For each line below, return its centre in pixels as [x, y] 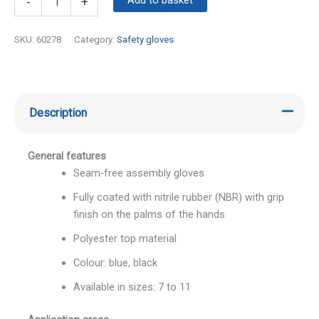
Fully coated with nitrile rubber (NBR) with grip [178, 197]
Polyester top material [125, 238]
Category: [95, 39]
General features [67, 156]
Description [58, 113]
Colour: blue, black [115, 262]
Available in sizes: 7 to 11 [132, 287]
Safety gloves [145, 39]
